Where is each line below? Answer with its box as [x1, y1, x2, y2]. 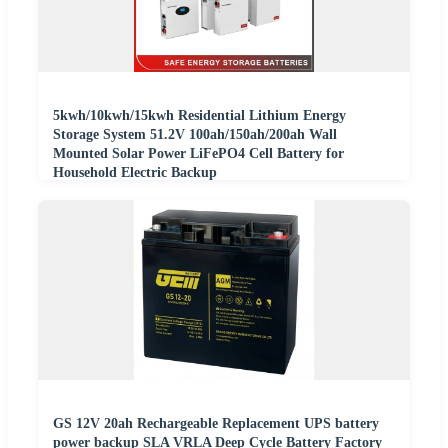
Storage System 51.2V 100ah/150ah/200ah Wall [53, 127, 337, 142]
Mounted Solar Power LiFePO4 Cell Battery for [53, 146, 344, 161]
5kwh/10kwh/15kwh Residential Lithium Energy [53, 108, 346, 123]
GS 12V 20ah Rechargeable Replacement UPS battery [53, 416, 379, 431]
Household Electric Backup [53, 165, 217, 180]
